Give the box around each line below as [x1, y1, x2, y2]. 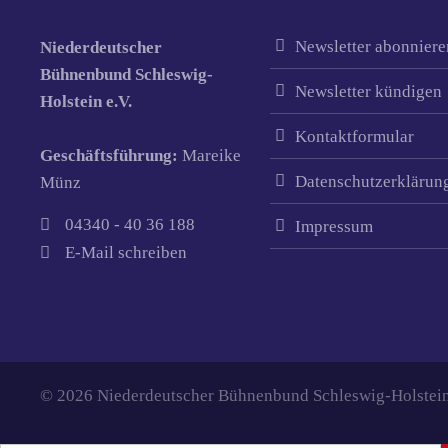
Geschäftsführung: [40, 146, 183, 165]
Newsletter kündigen [294, 82, 442, 101]
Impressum [294, 217, 373, 236]
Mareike [182, 146, 242, 165]
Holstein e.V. [40, 92, 133, 111]
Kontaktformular [294, 127, 414, 146]
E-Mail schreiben [65, 243, 188, 262]
